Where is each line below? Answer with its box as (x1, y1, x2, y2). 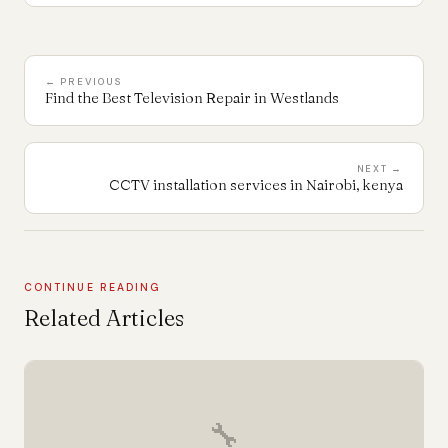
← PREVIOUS (45, 74, 123, 88)
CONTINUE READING (24, 280, 162, 294)
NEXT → (356, 161, 403, 175)
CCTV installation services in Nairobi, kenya (109, 175, 403, 194)
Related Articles (24, 304, 184, 333)
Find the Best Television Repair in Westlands (45, 88, 339, 107)
